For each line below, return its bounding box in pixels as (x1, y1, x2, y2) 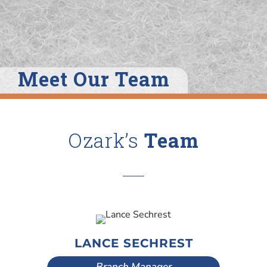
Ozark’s (68, 126, 144, 153)
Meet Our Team (18, 65, 170, 92)
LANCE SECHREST (74, 235, 193, 250)
